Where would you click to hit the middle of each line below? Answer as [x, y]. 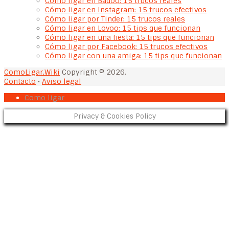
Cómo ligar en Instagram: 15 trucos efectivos [126, 9]
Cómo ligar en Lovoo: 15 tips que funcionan [123, 28]
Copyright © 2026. [93, 72]
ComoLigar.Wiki [32, 72]
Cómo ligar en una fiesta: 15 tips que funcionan [130, 37]
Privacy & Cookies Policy [114, 116]
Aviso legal [62, 81]
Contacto [20, 81]
